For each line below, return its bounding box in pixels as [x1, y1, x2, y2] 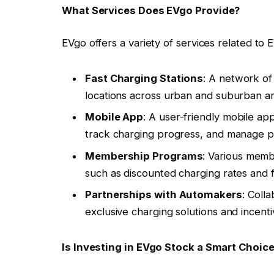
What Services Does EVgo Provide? [62, 4, 240, 17]
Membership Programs [85, 149, 203, 162]
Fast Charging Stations [85, 72, 204, 84]
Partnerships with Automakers [85, 188, 242, 201]
